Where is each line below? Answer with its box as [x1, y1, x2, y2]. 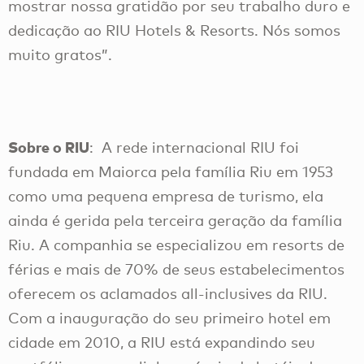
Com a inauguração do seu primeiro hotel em [8, 308, 331, 327]
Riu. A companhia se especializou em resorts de [8, 235, 344, 253]
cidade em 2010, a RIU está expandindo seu [8, 332, 315, 351]
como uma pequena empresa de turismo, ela [8, 186, 323, 205]
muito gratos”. [8, 45, 112, 64]
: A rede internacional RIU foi [89, 137, 299, 156]
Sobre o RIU [8, 136, 89, 156]
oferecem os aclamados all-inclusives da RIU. [8, 284, 327, 302]
